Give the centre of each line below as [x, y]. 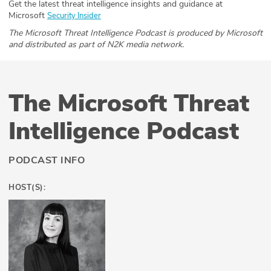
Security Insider [74, 15]
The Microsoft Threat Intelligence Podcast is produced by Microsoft [135, 33]
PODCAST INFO [47, 160]
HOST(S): [27, 187]
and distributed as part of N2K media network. [97, 44]
